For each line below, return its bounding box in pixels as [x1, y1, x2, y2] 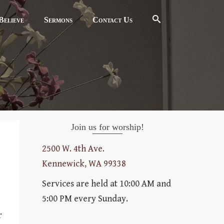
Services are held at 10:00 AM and [41, 178, 171, 189]
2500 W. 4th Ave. [41, 143, 104, 154]
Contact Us [92, 15, 132, 24]
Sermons [43, 15, 72, 24]
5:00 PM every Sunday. [41, 193, 128, 204]
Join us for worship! [70, 122, 144, 132]
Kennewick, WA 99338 [41, 158, 126, 169]
